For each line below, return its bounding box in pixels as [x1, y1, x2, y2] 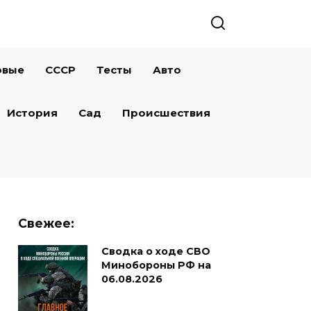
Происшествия [122, 106, 210, 119]
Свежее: [18, 216, 74, 230]
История [7, 106, 58, 119]
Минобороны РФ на [101, 259, 211, 272]
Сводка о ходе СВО [101, 245, 210, 258]
